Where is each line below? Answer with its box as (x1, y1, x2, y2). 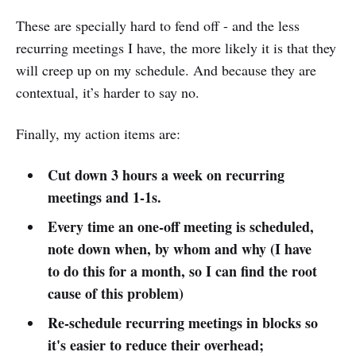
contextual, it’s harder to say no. (16, 82, 199, 102)
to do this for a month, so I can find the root (47, 260, 317, 281)
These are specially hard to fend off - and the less (16, 15, 300, 35)
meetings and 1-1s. (47, 186, 161, 207)
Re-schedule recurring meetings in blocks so (47, 311, 318, 333)
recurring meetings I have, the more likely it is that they (16, 37, 336, 57)
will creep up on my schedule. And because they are (16, 60, 316, 79)
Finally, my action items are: (16, 123, 180, 143)
